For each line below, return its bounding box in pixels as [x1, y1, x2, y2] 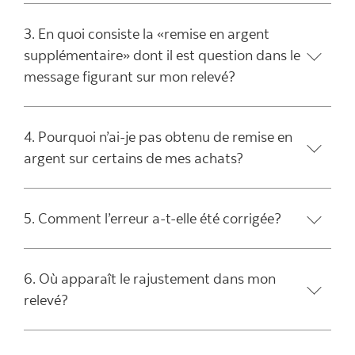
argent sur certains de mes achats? [24, 149, 243, 167]
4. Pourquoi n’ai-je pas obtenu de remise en [24, 128, 292, 146]
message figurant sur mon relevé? [24, 67, 235, 86]
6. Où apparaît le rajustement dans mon [24, 269, 276, 288]
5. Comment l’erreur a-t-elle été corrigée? [24, 209, 281, 227]
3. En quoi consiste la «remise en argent [24, 25, 269, 43]
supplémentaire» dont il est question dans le [24, 46, 300, 64]
